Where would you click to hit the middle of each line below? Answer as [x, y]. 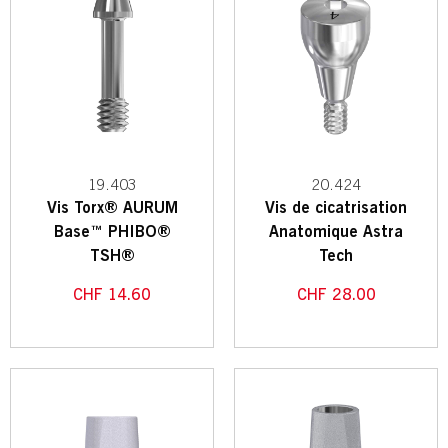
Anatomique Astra [336, 231]
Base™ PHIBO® [112, 231]
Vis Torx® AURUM [112, 207]
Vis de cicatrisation [336, 207]
